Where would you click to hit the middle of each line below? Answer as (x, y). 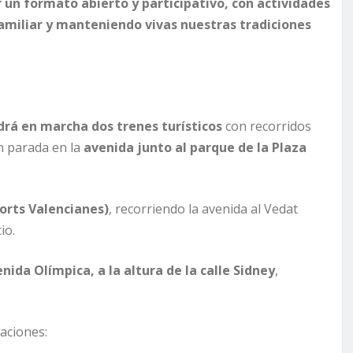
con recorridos (267, 126)
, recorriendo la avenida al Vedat (203, 209)
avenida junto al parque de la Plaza (195, 148)
